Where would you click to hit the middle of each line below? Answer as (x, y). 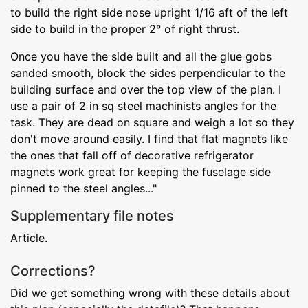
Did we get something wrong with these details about (150, 293)
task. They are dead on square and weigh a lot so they (152, 122)
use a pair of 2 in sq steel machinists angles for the (143, 106)
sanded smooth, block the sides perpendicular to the (148, 73)
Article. (29, 238)
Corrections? (53, 271)
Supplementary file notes (92, 216)
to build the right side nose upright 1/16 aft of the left (149, 12)
